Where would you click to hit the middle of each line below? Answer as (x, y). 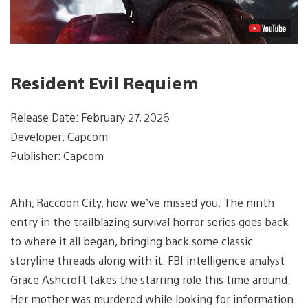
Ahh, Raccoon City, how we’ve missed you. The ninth (142, 202)
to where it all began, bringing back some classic (132, 241)
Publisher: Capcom (57, 155)
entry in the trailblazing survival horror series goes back (150, 221)
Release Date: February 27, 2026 (90, 117)
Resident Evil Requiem (104, 82)
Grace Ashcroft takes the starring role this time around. (150, 279)
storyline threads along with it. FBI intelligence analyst (147, 260)
